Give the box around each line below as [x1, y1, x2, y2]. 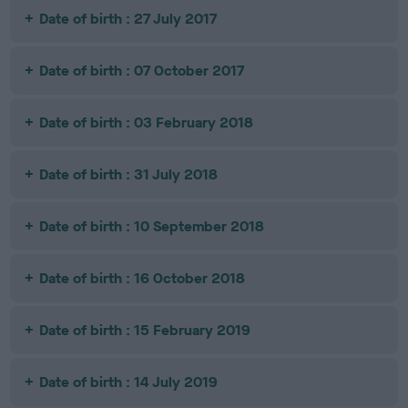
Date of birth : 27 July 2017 [39, 9, 218, 28]
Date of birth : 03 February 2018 [39, 113, 254, 132]
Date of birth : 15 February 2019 [39, 321, 251, 340]
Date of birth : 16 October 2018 [39, 269, 246, 288]
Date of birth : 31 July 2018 [39, 165, 219, 184]
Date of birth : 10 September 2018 [39, 217, 265, 236]
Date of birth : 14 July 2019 [39, 372, 219, 392]
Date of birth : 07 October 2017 [39, 61, 245, 80]
